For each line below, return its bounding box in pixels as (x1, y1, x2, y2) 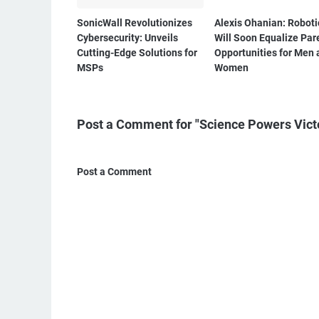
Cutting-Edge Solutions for (77, 46, 197, 58)
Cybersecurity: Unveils (77, 31, 178, 43)
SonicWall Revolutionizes (77, 16, 192, 28)
